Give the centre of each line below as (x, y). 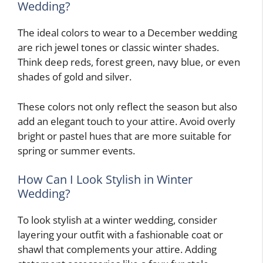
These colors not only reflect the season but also (127, 106)
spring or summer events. (76, 150)
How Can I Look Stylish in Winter (105, 180)
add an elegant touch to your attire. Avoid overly (127, 121)
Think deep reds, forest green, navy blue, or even (129, 62)
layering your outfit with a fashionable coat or (120, 235)
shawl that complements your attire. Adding (117, 249)
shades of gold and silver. (75, 77)
